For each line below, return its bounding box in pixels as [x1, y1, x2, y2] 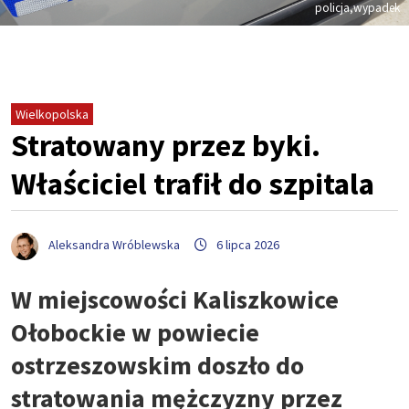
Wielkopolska [16, 106, 89, 123]
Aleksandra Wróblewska [48, 236, 180, 254]
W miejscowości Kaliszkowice [11, 282, 339, 316]
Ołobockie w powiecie [11, 315, 259, 349]
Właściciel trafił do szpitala [11, 164, 374, 204]
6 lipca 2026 [216, 236, 279, 254]
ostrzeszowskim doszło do [11, 348, 304, 382]
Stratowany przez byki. [11, 126, 320, 165]
